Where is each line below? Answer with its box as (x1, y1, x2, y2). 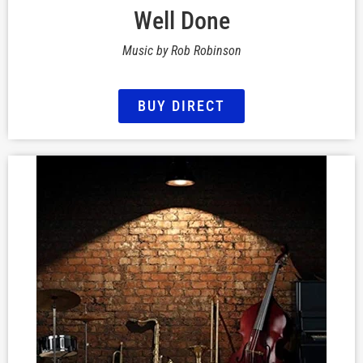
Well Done (133, 6, 230, 36)
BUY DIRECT (138, 96, 225, 114)
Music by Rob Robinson (122, 43, 241, 59)
